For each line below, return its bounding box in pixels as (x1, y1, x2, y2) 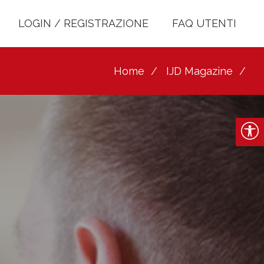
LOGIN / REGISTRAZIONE (18, 17, 149, 29)
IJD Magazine (166, 65, 233, 77)
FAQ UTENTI (172, 17, 237, 29)
